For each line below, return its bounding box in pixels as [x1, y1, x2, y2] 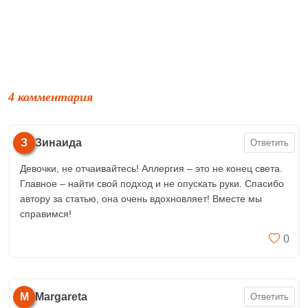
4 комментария [8, 89, 93, 104]
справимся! [20, 208, 71, 219]
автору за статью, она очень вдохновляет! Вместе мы [20, 192, 262, 204]
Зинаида [35, 136, 82, 148]
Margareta [35, 290, 87, 302]
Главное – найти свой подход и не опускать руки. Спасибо [20, 177, 284, 189]
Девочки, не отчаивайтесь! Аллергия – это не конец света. [20, 162, 283, 174]
